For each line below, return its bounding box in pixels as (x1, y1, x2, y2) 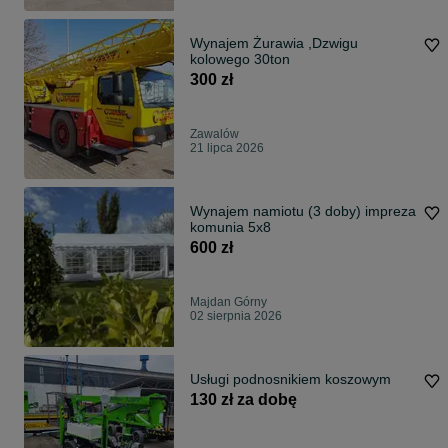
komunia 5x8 (248, 219, 271, 236)
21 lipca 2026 (190, 141, 264, 156)
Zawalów (190, 127, 239, 142)
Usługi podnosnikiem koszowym (190, 371, 391, 388)
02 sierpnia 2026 (190, 309, 282, 324)
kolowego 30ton (190, 51, 290, 68)
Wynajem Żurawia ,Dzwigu (190, 35, 358, 52)
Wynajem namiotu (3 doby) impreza (190, 203, 416, 220)
